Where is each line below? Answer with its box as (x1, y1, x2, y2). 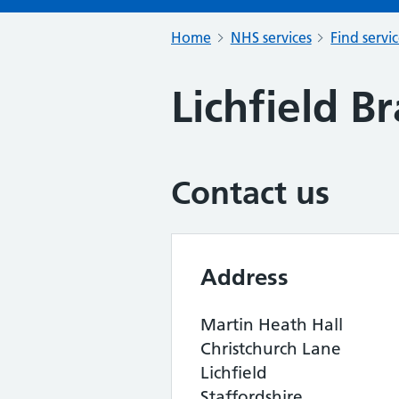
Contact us (171, 174, 330, 212)
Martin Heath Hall (200, 314, 343, 335)
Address (200, 263, 289, 291)
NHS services (230, 28, 312, 46)
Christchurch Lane (200, 338, 341, 359)
